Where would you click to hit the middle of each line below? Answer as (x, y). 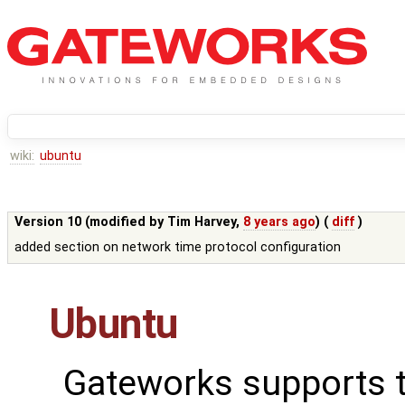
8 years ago (280, 222)
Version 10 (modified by (91, 222)
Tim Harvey (202, 222)
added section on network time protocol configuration (178, 248)
